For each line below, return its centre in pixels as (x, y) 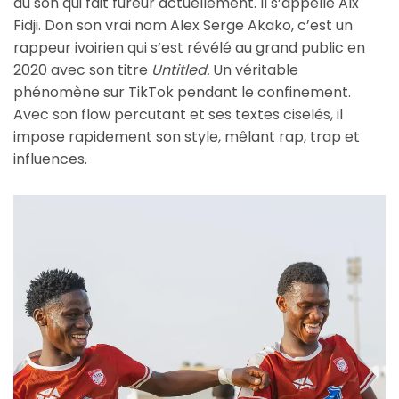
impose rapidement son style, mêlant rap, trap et (187, 136)
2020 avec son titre (82, 69)
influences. (50, 159)
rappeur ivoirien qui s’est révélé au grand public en (189, 47)
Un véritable (254, 69)
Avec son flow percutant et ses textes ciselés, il (178, 114)
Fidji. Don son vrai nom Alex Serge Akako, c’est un (183, 25)
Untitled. (180, 69)
